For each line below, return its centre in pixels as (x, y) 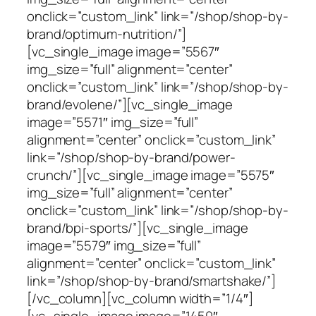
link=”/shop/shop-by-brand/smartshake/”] (152, 280)
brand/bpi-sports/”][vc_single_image (138, 227)
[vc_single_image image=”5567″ (123, 51)
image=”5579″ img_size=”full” (114, 245)
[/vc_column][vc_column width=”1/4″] (140, 298)
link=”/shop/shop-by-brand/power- (131, 157)
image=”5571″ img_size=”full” (113, 122)
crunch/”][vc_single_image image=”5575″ (151, 175)
